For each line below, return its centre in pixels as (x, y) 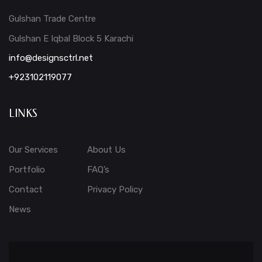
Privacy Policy (115, 190)
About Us (106, 150)
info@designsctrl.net (51, 58)
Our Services (33, 150)
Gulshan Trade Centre (52, 19)
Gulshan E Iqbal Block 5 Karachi (71, 39)
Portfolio (27, 170)
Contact (26, 190)
